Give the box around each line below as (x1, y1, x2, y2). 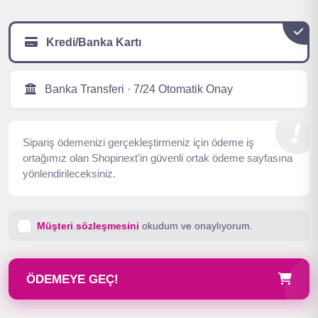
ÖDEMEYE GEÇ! (26, 273, 119, 286)
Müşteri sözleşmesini (37, 220, 139, 231)
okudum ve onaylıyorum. (139, 220, 253, 231)
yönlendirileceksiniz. (23, 168, 116, 180)
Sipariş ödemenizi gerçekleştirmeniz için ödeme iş (23, 136, 254, 148)
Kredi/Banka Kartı (43, 36, 141, 48)
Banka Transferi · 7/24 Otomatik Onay (42, 83, 233, 95)
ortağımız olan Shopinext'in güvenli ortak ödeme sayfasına (23, 152, 292, 164)
